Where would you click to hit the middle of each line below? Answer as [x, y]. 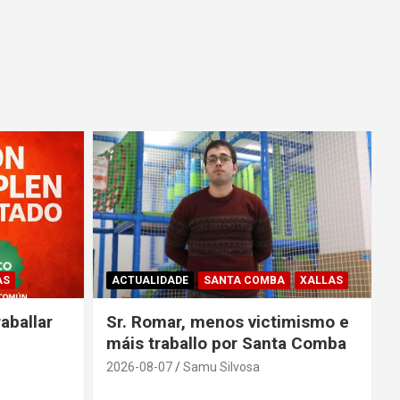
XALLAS [321, 281]
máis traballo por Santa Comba [226, 344]
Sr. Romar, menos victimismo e [227, 322]
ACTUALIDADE [150, 281]
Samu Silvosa [221, 367]
